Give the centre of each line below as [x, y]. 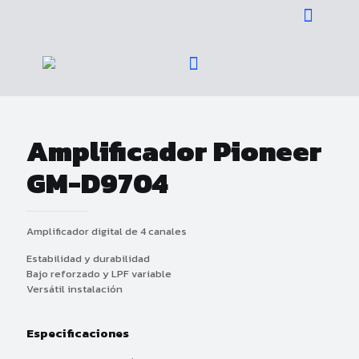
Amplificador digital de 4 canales [107, 231]
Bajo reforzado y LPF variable [99, 274]
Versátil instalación [75, 289]
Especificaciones [78, 333]
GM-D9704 [97, 183]
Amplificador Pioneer [174, 151]
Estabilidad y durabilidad [88, 258]
